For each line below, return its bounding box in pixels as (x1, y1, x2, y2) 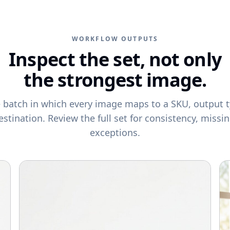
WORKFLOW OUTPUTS (71, 34, 159, 43)
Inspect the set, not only (9, 47, 221, 72)
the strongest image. (23, 67, 206, 92)
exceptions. (90, 126, 140, 139)
